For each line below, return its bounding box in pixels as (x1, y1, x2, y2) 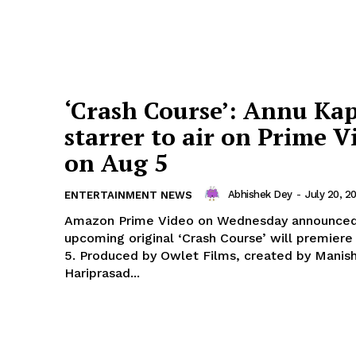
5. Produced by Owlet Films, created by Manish (64, 248, 79, 264)
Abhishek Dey (227, 188, 292, 200)
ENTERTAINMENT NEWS (64, 189, 192, 202)
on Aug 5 (64, 147, 168, 180)
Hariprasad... (64, 265, 140, 281)
